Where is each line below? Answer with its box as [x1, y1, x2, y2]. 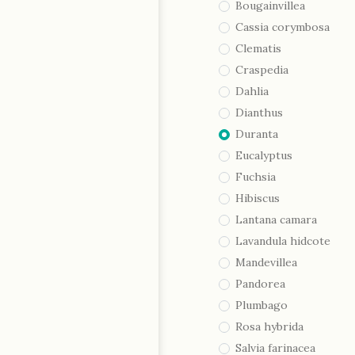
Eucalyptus [235, 148, 292, 162]
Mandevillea [235, 255, 297, 269]
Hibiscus [235, 191, 280, 205]
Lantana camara [235, 212, 317, 227]
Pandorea [235, 277, 285, 291]
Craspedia [235, 63, 288, 77]
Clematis [235, 41, 281, 55]
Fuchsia [235, 170, 276, 184]
